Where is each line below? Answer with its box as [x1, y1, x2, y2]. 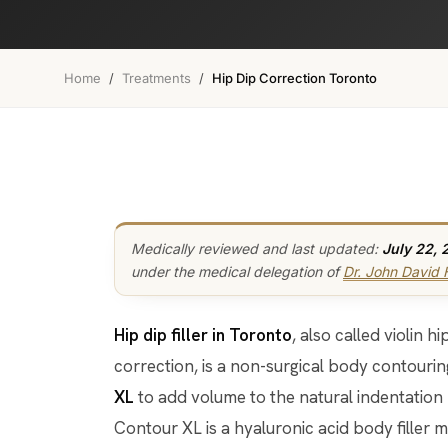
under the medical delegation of [131, 263, 343, 280]
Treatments [122, 70, 191, 86]
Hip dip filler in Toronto [125, 324, 292, 346]
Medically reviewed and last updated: [131, 240, 382, 257]
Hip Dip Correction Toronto [212, 70, 377, 86]
